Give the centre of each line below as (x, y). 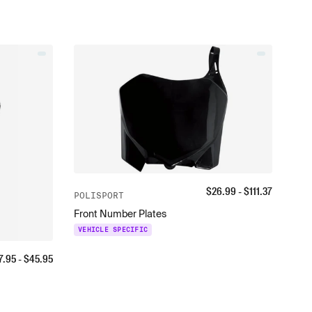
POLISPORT (99, 196)
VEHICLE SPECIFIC (113, 230)
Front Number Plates (120, 214)
